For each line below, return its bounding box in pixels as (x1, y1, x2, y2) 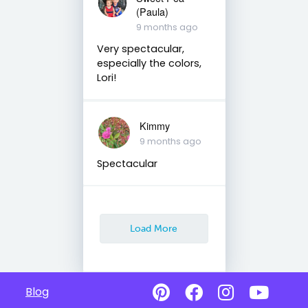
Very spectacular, (96, 41, 184, 56)
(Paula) (135, 3, 168, 19)
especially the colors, (96, 56, 201, 70)
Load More (130, 222, 178, 234)
